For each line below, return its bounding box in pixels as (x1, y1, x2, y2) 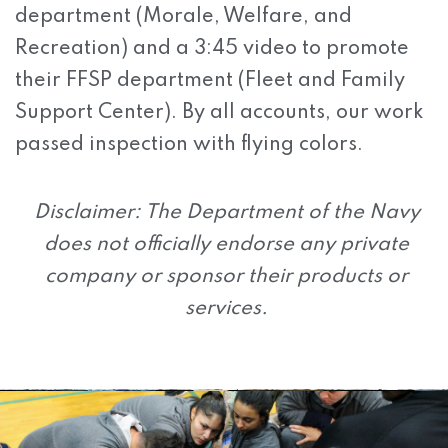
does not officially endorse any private (44, 235, 409, 256)
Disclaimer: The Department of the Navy (33, 203, 420, 224)
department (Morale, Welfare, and (15, 7, 352, 28)
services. (185, 299, 268, 320)
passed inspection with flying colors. (15, 135, 363, 156)
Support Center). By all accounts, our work (15, 103, 424, 124)
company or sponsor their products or (45, 267, 408, 288)
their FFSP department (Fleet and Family (15, 71, 405, 92)
